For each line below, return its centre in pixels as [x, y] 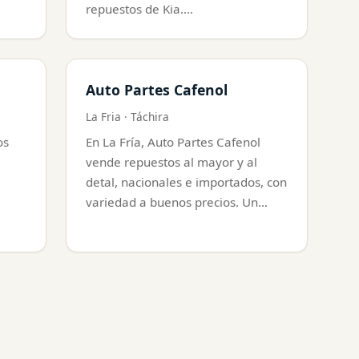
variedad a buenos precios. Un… [177, 202]
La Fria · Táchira [127, 116]
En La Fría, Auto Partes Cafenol [173, 141]
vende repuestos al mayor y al [171, 161]
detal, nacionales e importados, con [186, 182]
